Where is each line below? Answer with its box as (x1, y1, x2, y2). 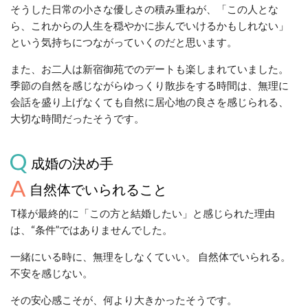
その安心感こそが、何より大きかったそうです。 (10, 293, 237, 306)
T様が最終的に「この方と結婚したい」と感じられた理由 (10, 206, 275, 219)
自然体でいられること (30, 180, 167, 197)
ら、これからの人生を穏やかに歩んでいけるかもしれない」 (10, 19, 289, 32)
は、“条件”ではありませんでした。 (10, 223, 173, 236)
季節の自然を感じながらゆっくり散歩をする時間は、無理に (10, 78, 289, 91)
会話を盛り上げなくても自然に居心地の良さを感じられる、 (10, 95, 289, 108)
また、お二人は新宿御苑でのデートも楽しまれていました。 (10, 62, 289, 75)
